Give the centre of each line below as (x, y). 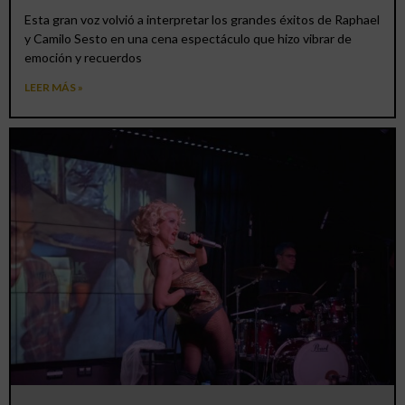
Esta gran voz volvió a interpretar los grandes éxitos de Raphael (202, 19)
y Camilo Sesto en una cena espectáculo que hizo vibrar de (188, 38)
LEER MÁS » (54, 87)
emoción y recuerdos (83, 57)
